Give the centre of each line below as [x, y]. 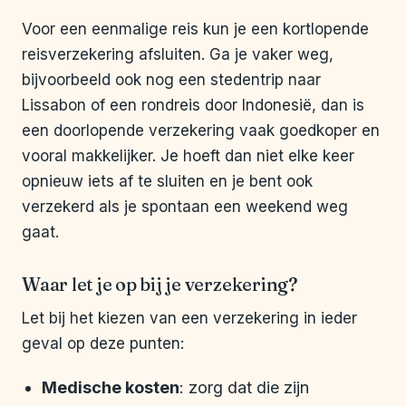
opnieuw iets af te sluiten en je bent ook [167, 182]
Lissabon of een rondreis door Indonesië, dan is [193, 106]
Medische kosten [111, 388]
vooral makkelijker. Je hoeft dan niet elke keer [188, 156]
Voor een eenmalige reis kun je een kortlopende [195, 29]
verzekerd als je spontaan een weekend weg [185, 207]
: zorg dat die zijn [244, 388]
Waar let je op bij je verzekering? [160, 285]
